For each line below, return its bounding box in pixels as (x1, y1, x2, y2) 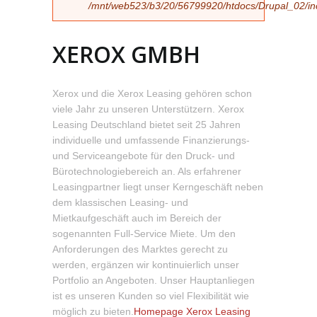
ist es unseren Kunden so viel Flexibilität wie (52, 290, 249, 301)
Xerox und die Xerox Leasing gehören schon (52, 88, 252, 99)
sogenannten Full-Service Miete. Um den (52, 228, 236, 239)
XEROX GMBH (52, 39, 200, 69)
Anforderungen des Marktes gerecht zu (52, 243, 228, 255)
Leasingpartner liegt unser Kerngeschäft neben (52, 181, 263, 192)
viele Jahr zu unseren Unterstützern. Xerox (52, 103, 244, 115)
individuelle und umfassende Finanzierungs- (52, 134, 250, 146)
